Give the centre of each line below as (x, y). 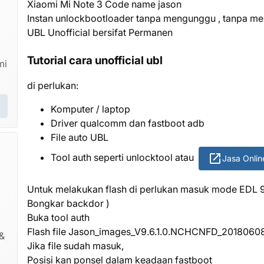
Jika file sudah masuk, (77, 245)
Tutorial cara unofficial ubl (95, 60)
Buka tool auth (58, 217)
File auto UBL (80, 137)
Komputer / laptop (90, 109)
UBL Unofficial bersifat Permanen (100, 32)
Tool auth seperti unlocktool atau (123, 158)
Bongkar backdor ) (68, 203)
